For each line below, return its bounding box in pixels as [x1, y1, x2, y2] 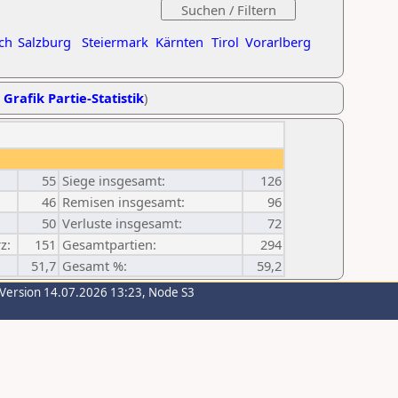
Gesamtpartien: [62, 235, 156, 253]
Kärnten [155, 33, 203, 51]
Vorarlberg [245, 33, 311, 51]
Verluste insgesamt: [62, 214, 182, 232]
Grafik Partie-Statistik [4, 89, 144, 107]
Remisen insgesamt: [62, 193, 185, 211]
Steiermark [82, 33, 148, 51]
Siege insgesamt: [62, 171, 165, 189]
